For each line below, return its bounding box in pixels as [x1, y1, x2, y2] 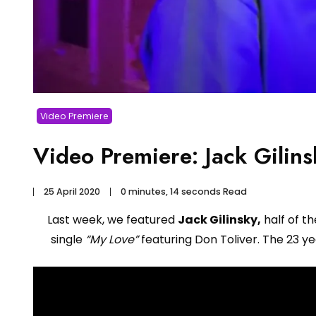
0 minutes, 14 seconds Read [121, 185, 247, 197]
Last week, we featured [47, 211, 178, 228]
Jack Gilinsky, [177, 211, 261, 228]
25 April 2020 [44, 185, 100, 197]
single [51, 231, 86, 248]
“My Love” [85, 231, 139, 248]
